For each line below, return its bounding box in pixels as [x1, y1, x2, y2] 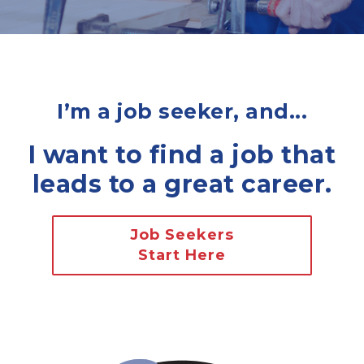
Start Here [138, 246, 226, 264]
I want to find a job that [28, 140, 336, 170]
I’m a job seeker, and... [57, 99, 307, 123]
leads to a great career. [32, 169, 332, 199]
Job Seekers [130, 226, 234, 244]
